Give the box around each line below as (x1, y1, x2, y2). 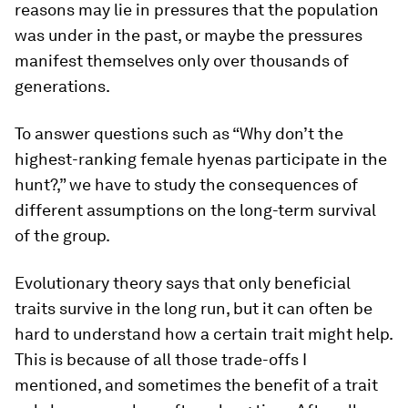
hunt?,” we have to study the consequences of (15, 174, 358, 194)
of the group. (15, 225, 110, 245)
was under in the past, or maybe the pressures (15, 25, 362, 45)
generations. (15, 76, 110, 96)
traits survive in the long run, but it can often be (15, 298, 372, 318)
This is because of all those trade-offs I (15, 349, 307, 369)
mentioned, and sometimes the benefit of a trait (15, 374, 378, 394)
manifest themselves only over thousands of (15, 50, 349, 70)
